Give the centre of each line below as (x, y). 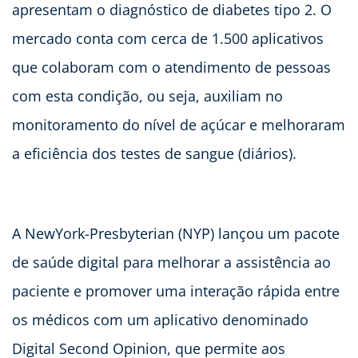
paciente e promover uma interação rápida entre (176, 291)
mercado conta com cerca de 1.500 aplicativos (168, 39)
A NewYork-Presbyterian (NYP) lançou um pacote (176, 234)
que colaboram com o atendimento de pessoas (171, 68)
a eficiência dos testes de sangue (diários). (154, 154)
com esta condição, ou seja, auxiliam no (147, 96)
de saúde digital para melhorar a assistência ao (171, 263)
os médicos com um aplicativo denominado (160, 320)
